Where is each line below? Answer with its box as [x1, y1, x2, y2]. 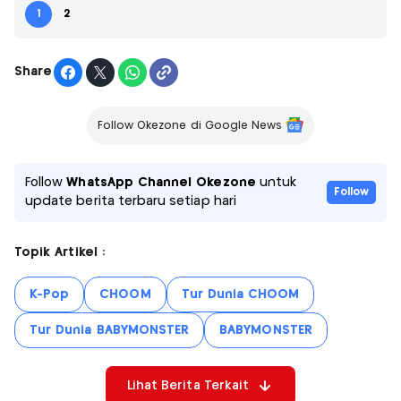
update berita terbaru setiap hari [25, 194, 236, 208]
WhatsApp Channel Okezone [66, 175, 256, 189]
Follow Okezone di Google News [97, 120, 283, 131]
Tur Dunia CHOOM [181, 287, 300, 301]
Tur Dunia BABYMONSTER [30, 323, 190, 337]
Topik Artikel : [14, 245, 105, 259]
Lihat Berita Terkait [126, 379, 250, 392]
